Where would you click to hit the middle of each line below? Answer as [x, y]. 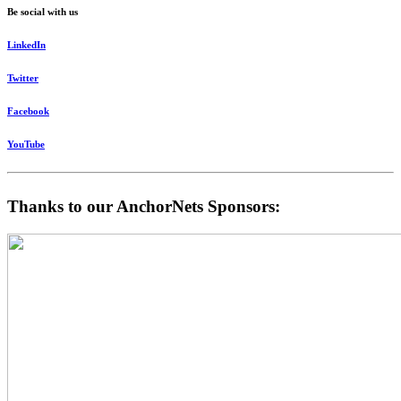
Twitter [23, 77]
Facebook [28, 111]
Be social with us [43, 11]
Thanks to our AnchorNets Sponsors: [144, 207]
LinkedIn [26, 44]
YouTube [26, 144]
